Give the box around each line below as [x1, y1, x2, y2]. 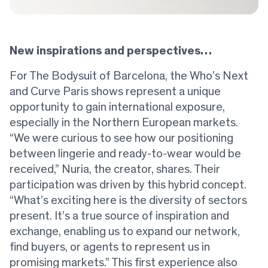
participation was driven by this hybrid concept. [10, 179, 246, 191]
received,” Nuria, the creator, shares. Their [10, 163, 220, 176]
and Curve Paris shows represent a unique [10, 86, 221, 98]
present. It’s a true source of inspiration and [10, 210, 229, 223]
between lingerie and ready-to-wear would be [10, 148, 241, 160]
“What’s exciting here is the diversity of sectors [10, 194, 247, 207]
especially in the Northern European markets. [10, 117, 238, 129]
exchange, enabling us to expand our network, [10, 226, 240, 238]
